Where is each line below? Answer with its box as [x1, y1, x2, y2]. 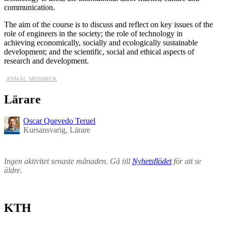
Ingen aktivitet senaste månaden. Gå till [4, 157, 132, 166]
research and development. [4, 56, 89, 65]
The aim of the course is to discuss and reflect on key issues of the [4, 20, 213, 29]
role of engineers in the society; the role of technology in [4, 29, 183, 38]
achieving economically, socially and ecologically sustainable [4, 38, 198, 47]
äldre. [4, 166, 22, 175]
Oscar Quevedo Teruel [23, 116, 95, 125]
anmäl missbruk [6, 73, 57, 82]
